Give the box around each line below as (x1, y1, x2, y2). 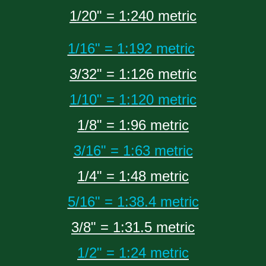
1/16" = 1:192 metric (67, 40, 195, 57)
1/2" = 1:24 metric (77, 245, 189, 261)
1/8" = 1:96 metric (77, 117, 189, 134)
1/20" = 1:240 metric (69, 8, 197, 24)
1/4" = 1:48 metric (77, 168, 189, 185)
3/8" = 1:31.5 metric (71, 219, 195, 236)
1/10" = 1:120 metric (69, 91, 197, 108)
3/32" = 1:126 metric (69, 66, 197, 83)
